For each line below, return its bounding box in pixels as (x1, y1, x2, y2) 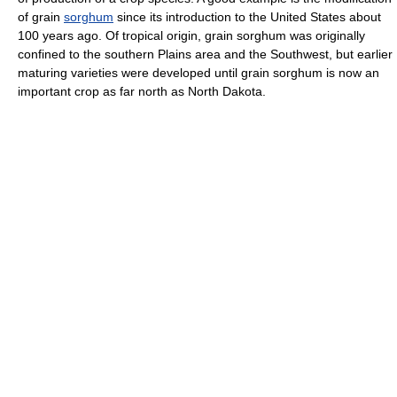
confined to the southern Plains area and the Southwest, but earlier (18, 47, 393, 61)
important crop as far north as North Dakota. (18, 84, 266, 98)
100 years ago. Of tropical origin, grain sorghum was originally (18, 28, 365, 43)
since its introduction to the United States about (113, 10, 381, 24)
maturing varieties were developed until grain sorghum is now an (18, 66, 379, 80)
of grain (18, 10, 64, 24)
